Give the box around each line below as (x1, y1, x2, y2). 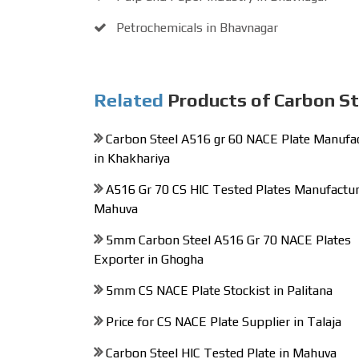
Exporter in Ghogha (94, 252, 204, 267)
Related (94, 89, 163, 111)
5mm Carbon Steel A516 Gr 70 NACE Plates (106, 232, 351, 248)
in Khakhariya (94, 151, 170, 166)
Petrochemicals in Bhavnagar (113, 19, 278, 35)
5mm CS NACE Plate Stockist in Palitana (106, 283, 333, 298)
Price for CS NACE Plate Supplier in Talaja (106, 314, 341, 329)
